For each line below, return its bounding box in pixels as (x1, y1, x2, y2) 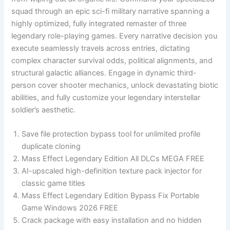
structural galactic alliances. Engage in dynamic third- (11, 68, 197, 78)
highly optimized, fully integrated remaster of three (11, 18, 187, 28)
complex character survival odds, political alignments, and (11, 55, 213, 65)
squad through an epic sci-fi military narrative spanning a (11, 6, 210, 16)
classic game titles (22, 178, 86, 188)
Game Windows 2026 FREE (22, 203, 119, 213)
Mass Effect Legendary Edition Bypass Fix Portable (22, 190, 200, 200)
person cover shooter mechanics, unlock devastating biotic (11, 80, 219, 90)
